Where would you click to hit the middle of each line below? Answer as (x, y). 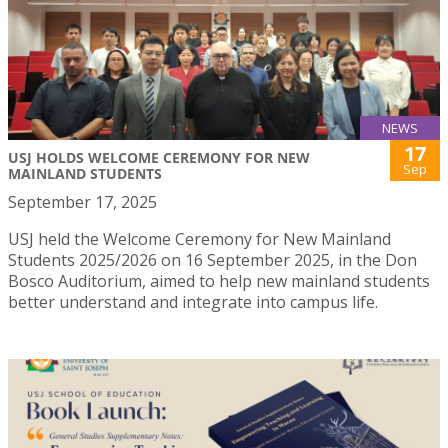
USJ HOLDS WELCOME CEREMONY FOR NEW (159, 157)
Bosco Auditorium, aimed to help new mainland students (219, 280)
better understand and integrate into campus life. (193, 301)
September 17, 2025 (82, 201)
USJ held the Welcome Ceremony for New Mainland (199, 238)
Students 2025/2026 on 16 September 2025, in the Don (212, 259)
